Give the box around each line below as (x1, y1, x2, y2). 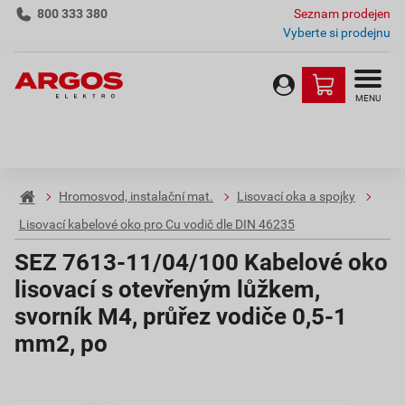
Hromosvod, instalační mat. (59, 189, 213, 204)
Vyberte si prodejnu (283, 25, 391, 40)
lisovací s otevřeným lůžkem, (14, 276, 320, 303)
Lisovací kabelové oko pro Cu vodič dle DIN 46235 (19, 217, 295, 232)
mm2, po (14, 330, 108, 357)
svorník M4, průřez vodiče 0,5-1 (14, 303, 347, 330)
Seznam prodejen (294, 6, 391, 21)
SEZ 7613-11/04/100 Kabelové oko (14, 249, 388, 276)
